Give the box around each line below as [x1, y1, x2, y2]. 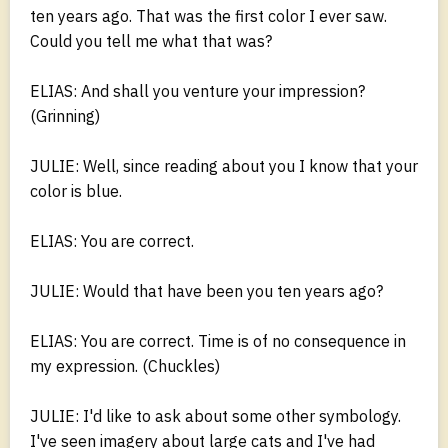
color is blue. [30, 180, 122, 201]
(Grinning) [30, 105, 100, 126]
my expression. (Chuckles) [30, 355, 220, 376]
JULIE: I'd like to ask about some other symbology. [30, 405, 401, 426]
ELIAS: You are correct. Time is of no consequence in [30, 330, 406, 351]
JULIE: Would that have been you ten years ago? [30, 280, 383, 301]
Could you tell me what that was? [30, 30, 272, 51]
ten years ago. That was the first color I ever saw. [30, 5, 387, 26]
